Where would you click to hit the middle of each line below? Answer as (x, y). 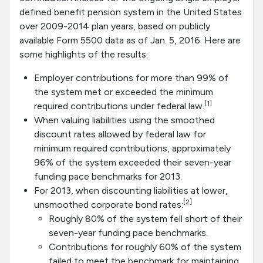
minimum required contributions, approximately (132, 149)
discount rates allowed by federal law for (120, 134)
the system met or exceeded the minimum (124, 92)
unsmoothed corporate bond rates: (109, 205)
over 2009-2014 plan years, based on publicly (115, 26)
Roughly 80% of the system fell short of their (145, 219)
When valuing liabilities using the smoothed (124, 120)
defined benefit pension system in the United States (131, 12)
